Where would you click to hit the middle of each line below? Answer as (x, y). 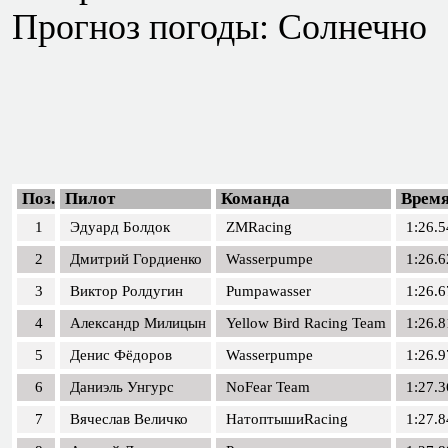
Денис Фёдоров (121, 355)
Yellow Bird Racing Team (306, 323)
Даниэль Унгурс (122, 387)
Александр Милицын (138, 323)
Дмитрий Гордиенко (136, 259)
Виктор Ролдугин (126, 291)
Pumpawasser (268, 291)
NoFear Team (268, 387)
